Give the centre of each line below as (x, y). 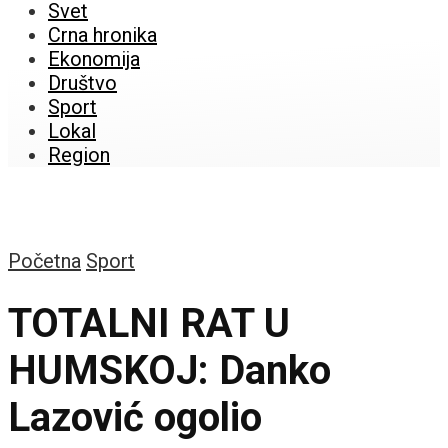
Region (79, 155)
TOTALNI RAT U (149, 323)
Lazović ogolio (135, 417)
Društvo (82, 83)
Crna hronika (102, 35)
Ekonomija (94, 59)
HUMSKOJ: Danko (169, 370)
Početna (44, 261)
